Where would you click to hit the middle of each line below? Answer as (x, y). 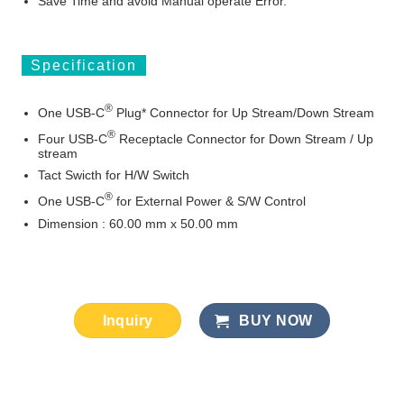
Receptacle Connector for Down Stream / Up (245, 138)
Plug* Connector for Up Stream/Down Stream (244, 112)
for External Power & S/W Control (210, 202)
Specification (83, 65)
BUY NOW (276, 321)
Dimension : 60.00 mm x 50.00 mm (138, 223)
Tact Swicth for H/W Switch (114, 175)
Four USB (66, 138)
